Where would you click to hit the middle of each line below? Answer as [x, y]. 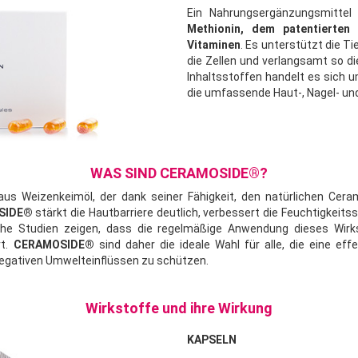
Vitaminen [214, 44]
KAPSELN [212, 340]
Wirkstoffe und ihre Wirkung [179, 308]
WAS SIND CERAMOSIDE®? [179, 173]
